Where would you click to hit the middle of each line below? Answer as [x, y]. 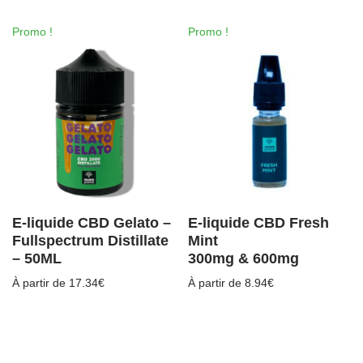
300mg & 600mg [244, 259]
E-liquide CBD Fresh [259, 223]
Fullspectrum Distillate [90, 241]
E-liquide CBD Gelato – [92, 223]
